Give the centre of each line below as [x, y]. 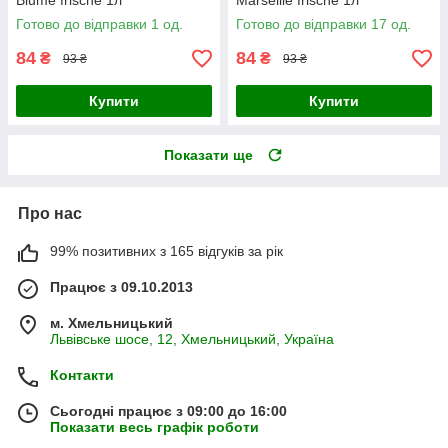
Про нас [50, 214]
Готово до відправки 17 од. [323, 24]
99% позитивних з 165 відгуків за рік [166, 251]
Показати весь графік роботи [154, 427]
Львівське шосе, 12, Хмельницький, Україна [192, 339]
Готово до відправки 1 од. [99, 24]
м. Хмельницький [111, 323]
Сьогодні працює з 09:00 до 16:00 [168, 411]
